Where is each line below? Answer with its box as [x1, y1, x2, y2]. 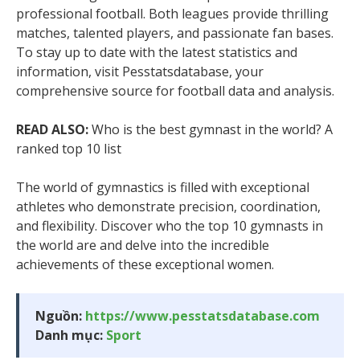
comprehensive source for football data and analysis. [16, 82, 334, 100]
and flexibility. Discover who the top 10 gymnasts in [16, 217, 323, 235]
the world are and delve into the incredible [16, 236, 269, 255]
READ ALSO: [16, 121, 88, 139]
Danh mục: [35, 326, 106, 345]
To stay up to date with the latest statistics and [16, 43, 297, 62]
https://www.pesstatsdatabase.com [85, 307, 320, 325]
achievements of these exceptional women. [16, 256, 274, 274]
